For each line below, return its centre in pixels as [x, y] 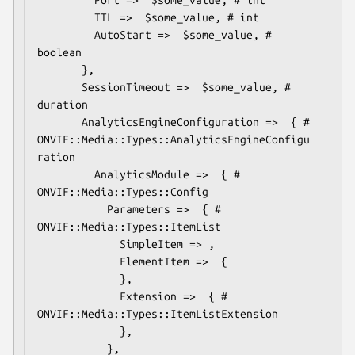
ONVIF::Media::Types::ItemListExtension [158, 313]
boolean [59, 52]
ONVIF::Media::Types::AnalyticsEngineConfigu [174, 139]
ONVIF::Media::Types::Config [123, 191]
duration [63, 104]
